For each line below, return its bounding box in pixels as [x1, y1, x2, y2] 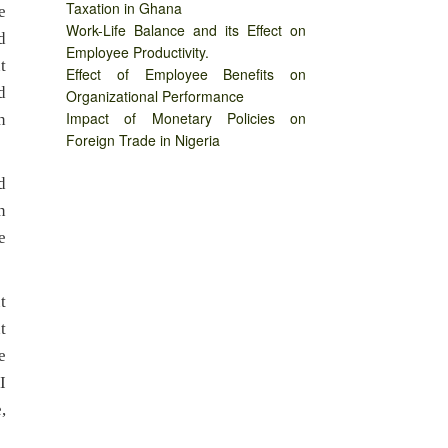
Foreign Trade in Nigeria [66, 130, 220, 151]
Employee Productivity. [66, 42, 209, 63]
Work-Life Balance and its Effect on [66, 20, 306, 41]
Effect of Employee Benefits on [66, 64, 306, 85]
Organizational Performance [66, 86, 244, 107]
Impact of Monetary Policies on [66, 108, 306, 129]
